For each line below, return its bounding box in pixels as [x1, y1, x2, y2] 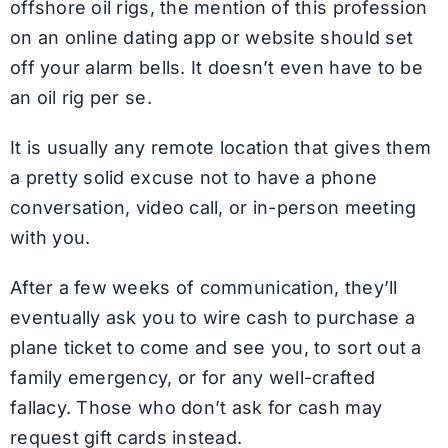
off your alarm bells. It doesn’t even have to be [9, 56, 423, 78]
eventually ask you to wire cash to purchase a [9, 306, 416, 328]
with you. [9, 226, 91, 248]
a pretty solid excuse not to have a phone [9, 166, 378, 188]
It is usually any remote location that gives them [9, 136, 432, 158]
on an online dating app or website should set [9, 26, 414, 48]
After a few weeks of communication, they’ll [9, 276, 398, 298]
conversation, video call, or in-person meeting [9, 196, 417, 218]
